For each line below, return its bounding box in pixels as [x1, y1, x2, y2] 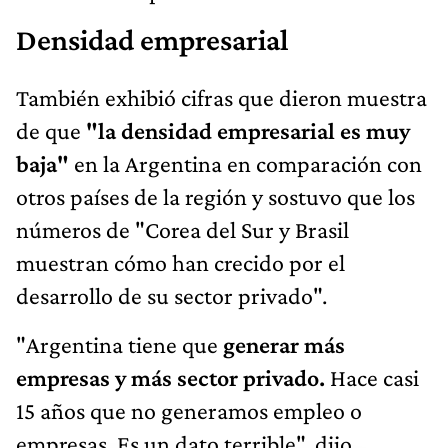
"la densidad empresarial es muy [81, 116, 410, 144]
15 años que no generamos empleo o [16, 396, 362, 424]
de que [16, 116, 81, 144]
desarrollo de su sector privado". [16, 281, 327, 309]
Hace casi [325, 363, 419, 391]
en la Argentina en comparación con [69, 149, 422, 177]
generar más [218, 330, 345, 358]
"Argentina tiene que [16, 330, 218, 358]
